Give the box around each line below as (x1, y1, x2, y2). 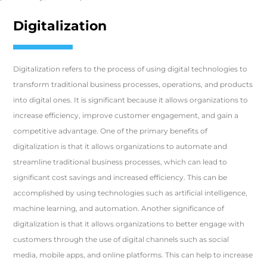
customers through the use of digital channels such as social (13, 235, 229, 244)
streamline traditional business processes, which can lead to (13, 157, 228, 166)
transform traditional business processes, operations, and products (13, 80, 253, 89)
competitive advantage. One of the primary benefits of (13, 126, 208, 135)
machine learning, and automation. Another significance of (13, 204, 225, 213)
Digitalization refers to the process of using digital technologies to (13, 64, 248, 73)
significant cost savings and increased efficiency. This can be (13, 173, 228, 182)
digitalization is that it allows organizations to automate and (13, 142, 228, 151)
